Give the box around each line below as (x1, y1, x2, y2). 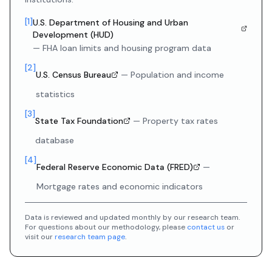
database (35, 135, 74, 146)
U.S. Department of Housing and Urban (33, 17, 188, 28)
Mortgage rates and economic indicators (36, 181, 203, 192)
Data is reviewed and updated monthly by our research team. (25, 212, 240, 222)
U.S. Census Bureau (36, 69, 111, 80)
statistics (36, 89, 75, 100)
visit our (25, 232, 55, 242)
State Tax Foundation (35, 115, 123, 126)
